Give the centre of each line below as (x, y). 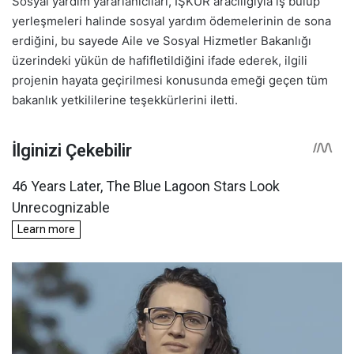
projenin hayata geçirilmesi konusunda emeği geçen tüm (170, 81)
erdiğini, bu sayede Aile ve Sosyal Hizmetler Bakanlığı (162, 41)
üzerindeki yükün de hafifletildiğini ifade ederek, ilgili (160, 61)
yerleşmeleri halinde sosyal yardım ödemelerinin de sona (171, 21)
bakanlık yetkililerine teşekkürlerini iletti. (125, 100)
